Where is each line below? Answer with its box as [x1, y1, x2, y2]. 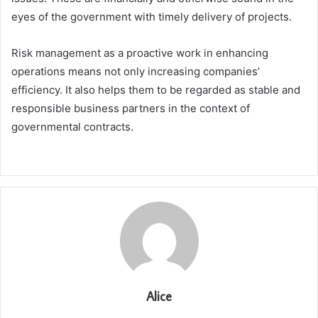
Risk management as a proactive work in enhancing [11, 46, 268, 60]
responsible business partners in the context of [11, 102, 250, 116]
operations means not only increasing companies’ [11, 65, 260, 79]
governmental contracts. [11, 120, 133, 134]
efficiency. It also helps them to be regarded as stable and [11, 83, 300, 97]
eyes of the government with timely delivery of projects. [11, 10, 295, 24]
